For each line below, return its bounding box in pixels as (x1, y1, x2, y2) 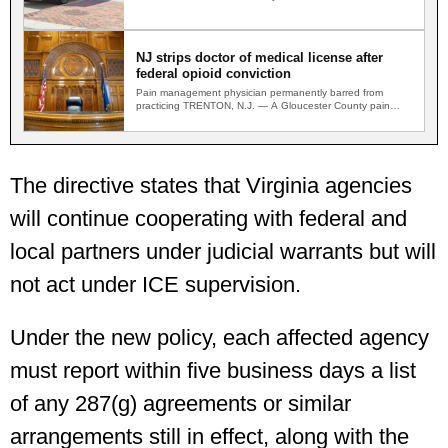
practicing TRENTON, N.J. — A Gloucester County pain (136, 100, 390, 112)
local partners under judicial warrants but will (10, 239, 436, 265)
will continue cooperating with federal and (10, 206, 407, 232)
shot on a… (136, 3, 190, 15)
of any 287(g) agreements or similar (10, 391, 351, 417)
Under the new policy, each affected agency (10, 325, 429, 351)
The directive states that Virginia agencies (10, 173, 412, 199)
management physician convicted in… (136, 113, 311, 125)
